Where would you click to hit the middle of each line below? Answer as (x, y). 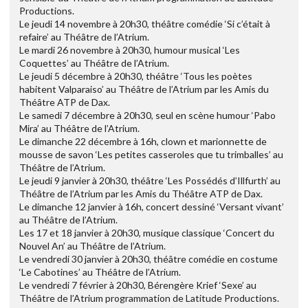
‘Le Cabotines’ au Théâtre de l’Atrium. (100, 272)
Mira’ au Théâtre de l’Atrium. (79, 128)
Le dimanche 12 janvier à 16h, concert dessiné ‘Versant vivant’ (152, 206)
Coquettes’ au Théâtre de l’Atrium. (94, 63)
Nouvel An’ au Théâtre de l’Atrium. (92, 245)
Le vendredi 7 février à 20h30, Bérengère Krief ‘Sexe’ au (138, 285)
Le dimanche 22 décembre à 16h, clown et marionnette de (143, 141)
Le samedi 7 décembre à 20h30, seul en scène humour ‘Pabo (147, 115)
